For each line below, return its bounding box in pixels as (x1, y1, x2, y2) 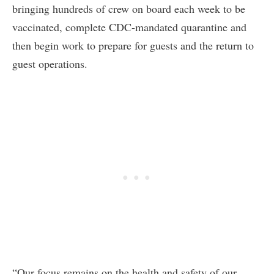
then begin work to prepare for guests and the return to (12, 37, 254, 53)
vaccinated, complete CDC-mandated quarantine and (12, 19, 246, 34)
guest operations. (12, 56, 87, 71)
